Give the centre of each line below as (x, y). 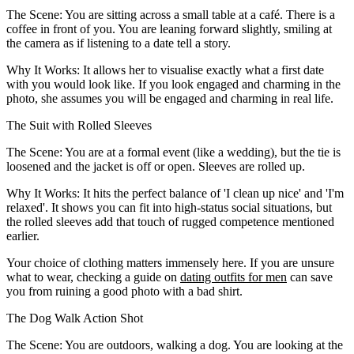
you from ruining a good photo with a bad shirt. (124, 291)
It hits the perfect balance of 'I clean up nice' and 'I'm (212, 193)
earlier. (23, 235)
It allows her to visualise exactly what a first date (202, 70)
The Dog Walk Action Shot (75, 318)
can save (310, 277)
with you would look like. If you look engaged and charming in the (173, 84)
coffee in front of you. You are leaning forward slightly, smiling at (169, 28)
